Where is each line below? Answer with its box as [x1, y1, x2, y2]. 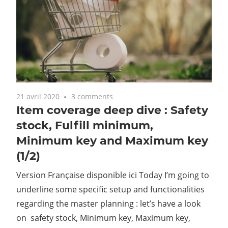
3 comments [71, 91, 113, 101]
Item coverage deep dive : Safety [16, 103, 208, 117]
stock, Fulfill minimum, [16, 118, 153, 132]
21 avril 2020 [16, 91, 60, 101]
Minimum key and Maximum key [16, 133, 208, 148]
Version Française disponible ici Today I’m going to [16, 169, 209, 181]
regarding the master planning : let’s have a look [16, 197, 201, 209]
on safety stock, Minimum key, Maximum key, [16, 212, 190, 223]
